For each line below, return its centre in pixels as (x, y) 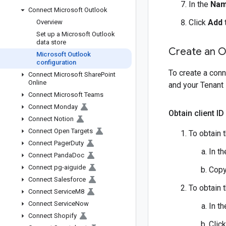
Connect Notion (51, 119)
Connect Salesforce (57, 179)
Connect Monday (53, 107)
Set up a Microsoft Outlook (76, 34)
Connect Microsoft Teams (66, 95)
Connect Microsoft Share (65, 74)
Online (37, 82)
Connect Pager (49, 143)
